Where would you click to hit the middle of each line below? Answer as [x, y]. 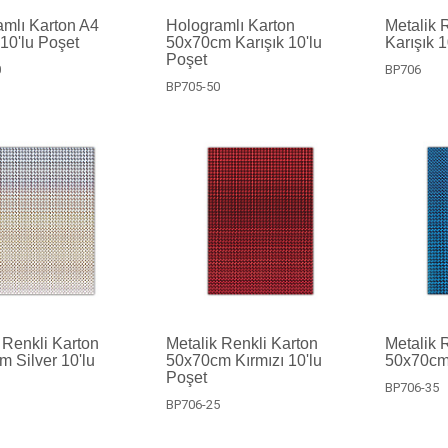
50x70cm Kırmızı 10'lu [243, 360]
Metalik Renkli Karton [241, 343]
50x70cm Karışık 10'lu [243, 42]
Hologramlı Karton [230, 25]
